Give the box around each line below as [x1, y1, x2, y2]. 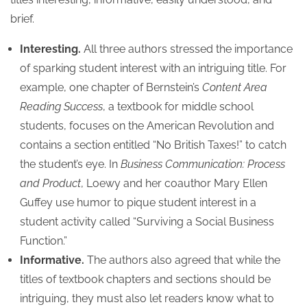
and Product [20, 177, 82, 190]
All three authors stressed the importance [81, 42, 293, 56]
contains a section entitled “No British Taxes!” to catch [20, 138, 287, 151]
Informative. [20, 254, 85, 267]
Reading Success [20, 100, 103, 113]
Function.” [20, 234, 68, 247]
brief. [10, 12, 34, 25]
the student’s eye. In [20, 158, 121, 171]
